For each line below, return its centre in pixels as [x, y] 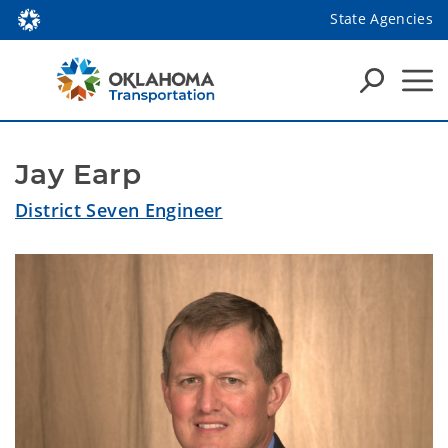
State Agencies [381, 18]
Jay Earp [78, 174]
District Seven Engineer [119, 210]
